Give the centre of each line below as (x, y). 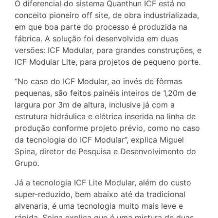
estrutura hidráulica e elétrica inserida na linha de (105, 116)
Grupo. (27, 163)
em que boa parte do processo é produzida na (101, 27)
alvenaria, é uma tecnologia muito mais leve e (99, 206)
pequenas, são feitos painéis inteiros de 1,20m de (105, 93)
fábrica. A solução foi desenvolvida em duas (96, 38)
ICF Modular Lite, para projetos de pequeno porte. (108, 62)
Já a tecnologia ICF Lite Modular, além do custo (103, 182)
